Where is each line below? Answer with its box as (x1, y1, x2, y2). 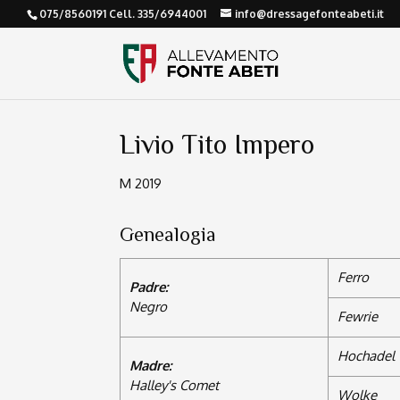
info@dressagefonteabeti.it (235, 7, 384, 21)
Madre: (129, 357, 172, 375)
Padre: (129, 279, 169, 296)
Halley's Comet (129, 377, 220, 395)
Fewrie (337, 308, 379, 326)
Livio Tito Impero (120, 129, 315, 160)
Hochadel (337, 347, 396, 365)
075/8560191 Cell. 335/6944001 (39, 7, 206, 21)
